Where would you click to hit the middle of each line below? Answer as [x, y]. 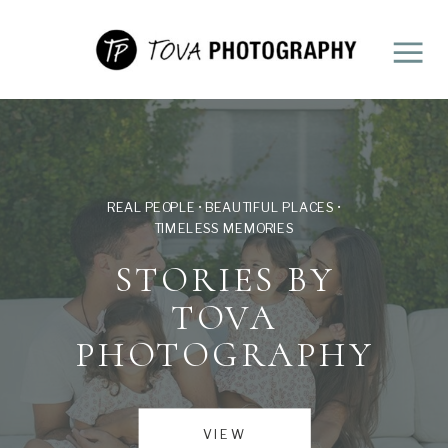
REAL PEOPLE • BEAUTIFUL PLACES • [224, 207]
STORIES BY [224, 279]
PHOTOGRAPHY [224, 355]
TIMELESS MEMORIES [224, 228]
